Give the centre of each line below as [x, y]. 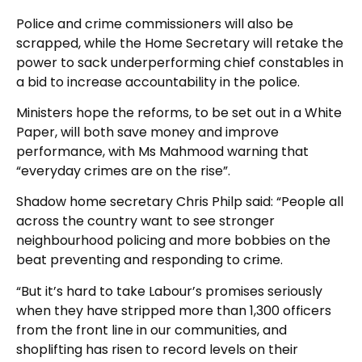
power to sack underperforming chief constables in [180, 62]
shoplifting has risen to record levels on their [157, 349]
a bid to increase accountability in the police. [158, 82]
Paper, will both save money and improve [147, 133]
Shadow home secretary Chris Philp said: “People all [180, 202]
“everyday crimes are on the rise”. [123, 171]
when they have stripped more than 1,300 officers [174, 310]
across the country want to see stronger [145, 221]
